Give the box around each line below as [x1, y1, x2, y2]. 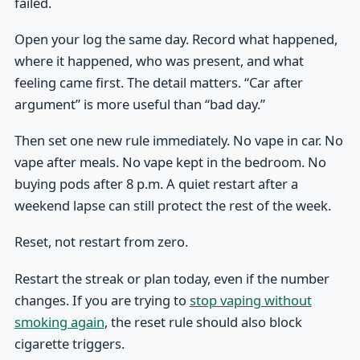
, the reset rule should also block [104, 312, 302, 331]
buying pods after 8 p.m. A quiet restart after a [14, 174, 298, 194]
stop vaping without [189, 290, 312, 309]
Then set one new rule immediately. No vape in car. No [14, 131, 343, 150]
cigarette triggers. [14, 333, 125, 353]
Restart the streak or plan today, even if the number [14, 268, 329, 288]
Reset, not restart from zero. [14, 232, 188, 252]
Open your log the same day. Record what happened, [14, 30, 337, 49]
